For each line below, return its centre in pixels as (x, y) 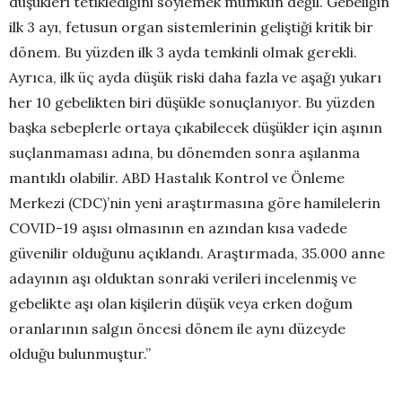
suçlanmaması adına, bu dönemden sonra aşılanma (184, 152)
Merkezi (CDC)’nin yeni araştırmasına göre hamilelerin (195, 202)
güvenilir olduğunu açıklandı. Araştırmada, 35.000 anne (197, 253)
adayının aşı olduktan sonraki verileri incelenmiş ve (183, 278)
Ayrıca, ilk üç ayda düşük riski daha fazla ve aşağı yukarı (195, 77)
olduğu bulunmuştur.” (80, 353)
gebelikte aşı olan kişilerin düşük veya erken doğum (181, 303)
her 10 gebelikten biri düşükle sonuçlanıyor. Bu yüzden (192, 102)
